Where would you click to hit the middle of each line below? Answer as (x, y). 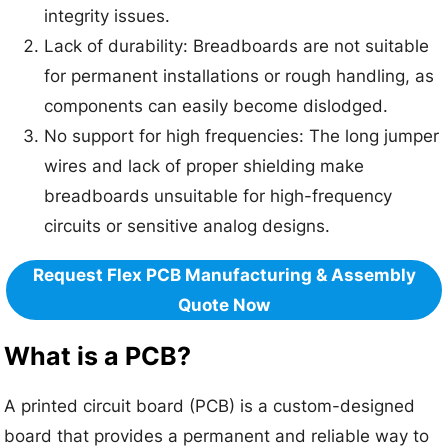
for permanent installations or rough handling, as (239, 75)
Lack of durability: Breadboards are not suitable (237, 45)
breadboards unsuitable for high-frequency (218, 195)
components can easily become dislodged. (216, 105)
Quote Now (224, 304)
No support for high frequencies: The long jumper (242, 135)
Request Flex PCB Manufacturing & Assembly (224, 274)
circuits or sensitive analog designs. (187, 225)
